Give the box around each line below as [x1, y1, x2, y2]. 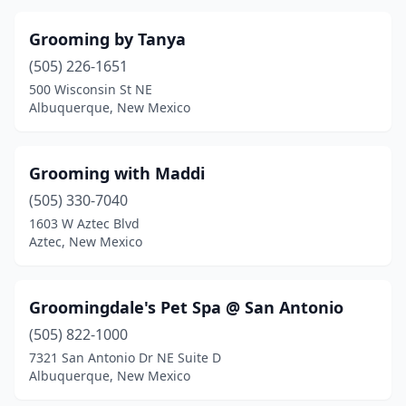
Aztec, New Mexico [29, 233, 142, 250]
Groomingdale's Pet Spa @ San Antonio [29, 296, 343, 318]
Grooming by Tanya [29, 28, 186, 50]
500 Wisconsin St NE [29, 81, 152, 98]
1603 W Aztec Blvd [29, 215, 140, 232]
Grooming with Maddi [29, 162, 205, 184]
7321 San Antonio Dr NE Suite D [29, 349, 221, 366]
